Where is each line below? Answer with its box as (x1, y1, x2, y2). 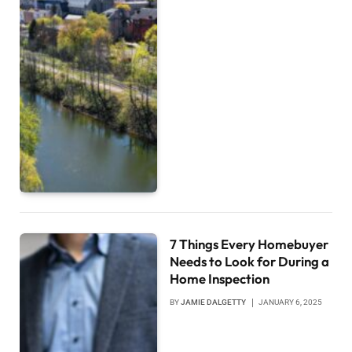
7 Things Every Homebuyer (170, 236, 329, 253)
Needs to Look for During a (170, 253, 330, 270)
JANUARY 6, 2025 (258, 298, 323, 307)
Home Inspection (170, 270, 270, 288)
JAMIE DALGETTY (181, 298, 247, 307)
